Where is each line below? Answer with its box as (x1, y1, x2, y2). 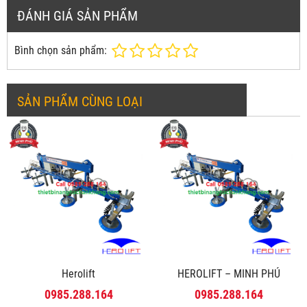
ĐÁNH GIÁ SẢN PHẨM (17, 7, 138, 24)
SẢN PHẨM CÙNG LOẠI (17, 93, 143, 110)
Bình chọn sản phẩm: (14, 43, 107, 57)
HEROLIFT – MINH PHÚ (177, 267, 280, 280)
